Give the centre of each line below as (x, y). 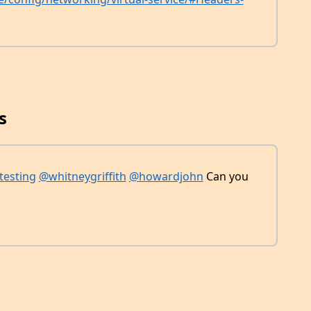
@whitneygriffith (82, 176)
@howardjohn (166, 176)
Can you (226, 176)
